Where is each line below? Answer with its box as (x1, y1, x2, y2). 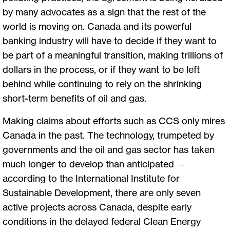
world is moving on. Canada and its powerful (3, 20, 191, 32)
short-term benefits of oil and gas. (3, 92, 152, 104)
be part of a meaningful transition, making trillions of (3, 49, 223, 61)
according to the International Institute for (3, 172, 180, 184)
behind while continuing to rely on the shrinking (3, 78, 202, 89)
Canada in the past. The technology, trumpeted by (3, 129, 214, 141)
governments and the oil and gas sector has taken (3, 143, 215, 155)
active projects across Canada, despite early (3, 201, 191, 213)
